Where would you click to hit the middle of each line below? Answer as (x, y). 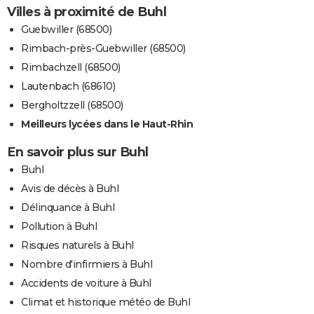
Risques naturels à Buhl (77, 245)
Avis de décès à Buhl (70, 188)
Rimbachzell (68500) (71, 67)
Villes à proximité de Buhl (87, 12)
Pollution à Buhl (59, 226)
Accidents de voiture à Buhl (86, 283)
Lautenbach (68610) (68, 86)
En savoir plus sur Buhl (78, 152)
